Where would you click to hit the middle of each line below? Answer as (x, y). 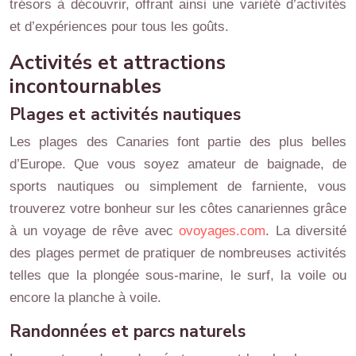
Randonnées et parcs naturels (128, 331)
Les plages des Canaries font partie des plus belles (178, 141)
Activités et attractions (118, 62)
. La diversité (306, 230)
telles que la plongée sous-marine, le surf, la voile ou (178, 275)
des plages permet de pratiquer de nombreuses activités (178, 253)
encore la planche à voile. (85, 297)
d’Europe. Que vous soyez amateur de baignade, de (178, 164)
